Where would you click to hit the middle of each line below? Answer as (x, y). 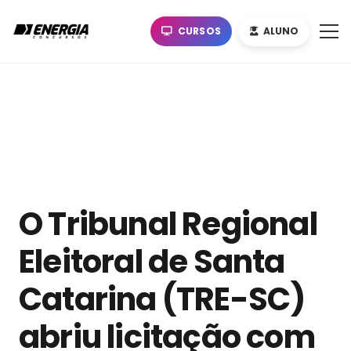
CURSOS (199, 31)
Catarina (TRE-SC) (162, 300)
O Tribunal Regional (168, 224)
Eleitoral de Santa (152, 262)
